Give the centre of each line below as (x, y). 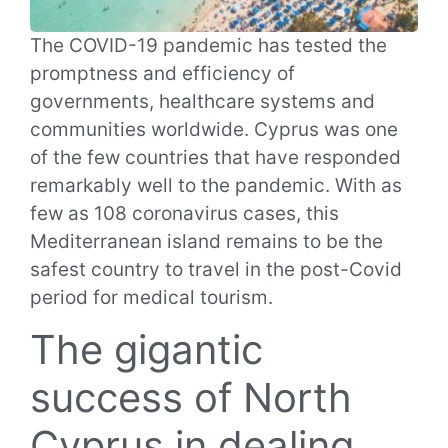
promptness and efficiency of (162, 73)
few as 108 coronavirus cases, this (184, 213)
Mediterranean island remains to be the (206, 241)
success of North (191, 398)
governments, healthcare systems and (202, 101)
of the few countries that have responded (215, 157)
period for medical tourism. (151, 297)
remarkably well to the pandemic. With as (216, 185)
